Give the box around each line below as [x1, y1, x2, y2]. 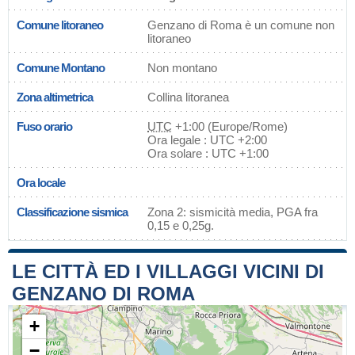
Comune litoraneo [17, 18, 103, 32]
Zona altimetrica [17, 90, 93, 104]
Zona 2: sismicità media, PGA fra [147, 205, 318, 219]
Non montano [147, 61, 217, 74]
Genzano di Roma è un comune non [147, 18, 334, 32]
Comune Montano [17, 61, 105, 74]
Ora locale [17, 176, 65, 189]
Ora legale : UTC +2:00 [147, 133, 267, 147]
